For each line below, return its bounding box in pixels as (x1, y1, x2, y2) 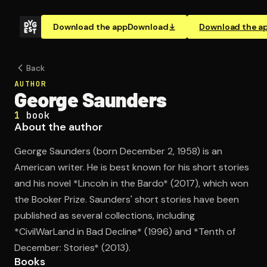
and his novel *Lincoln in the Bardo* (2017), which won (14, 177, 249, 190)
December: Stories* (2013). (14, 241, 131, 254)
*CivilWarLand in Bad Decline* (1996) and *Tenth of (14, 225, 235, 238)
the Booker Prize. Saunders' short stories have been (14, 193, 239, 206)
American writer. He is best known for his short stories (14, 161, 249, 173)
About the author (14, 120, 103, 134)
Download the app (53, 21, 128, 32)
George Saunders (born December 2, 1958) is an (14, 145, 222, 157)
